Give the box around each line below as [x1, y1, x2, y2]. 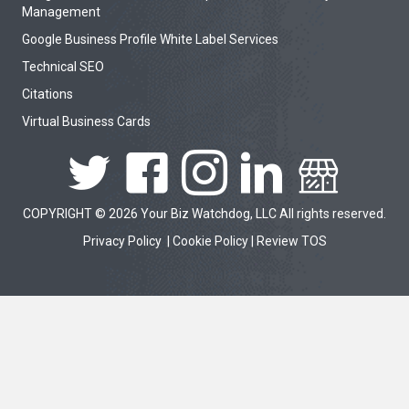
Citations [22, 87, 73, 102]
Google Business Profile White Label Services [22, 32, 278, 47]
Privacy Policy [82, 234, 164, 249]
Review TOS [256, 234, 327, 249]
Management [22, 5, 100, 20]
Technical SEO [22, 59, 104, 75]
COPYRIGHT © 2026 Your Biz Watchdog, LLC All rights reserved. [23, 206, 386, 222]
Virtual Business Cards [22, 114, 151, 130]
